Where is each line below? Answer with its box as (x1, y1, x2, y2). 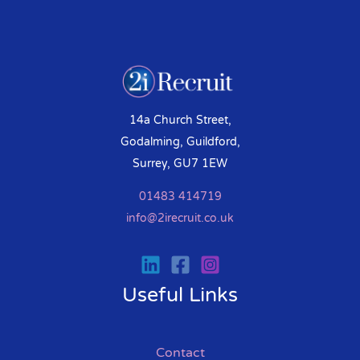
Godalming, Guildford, (120, 134, 240, 149)
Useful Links (122, 282, 238, 307)
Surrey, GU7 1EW (133, 156, 227, 170)
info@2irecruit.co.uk (126, 211, 234, 225)
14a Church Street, (129, 112, 231, 127)
